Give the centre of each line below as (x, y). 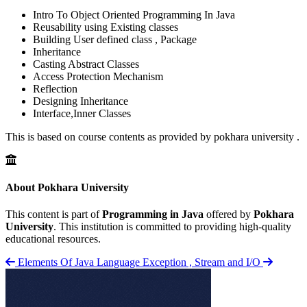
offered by (229, 214)
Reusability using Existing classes (106, 27)
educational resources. (53, 238)
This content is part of (54, 214)
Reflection (55, 89)
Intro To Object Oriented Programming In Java (134, 15)
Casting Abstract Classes (86, 64)
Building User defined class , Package (115, 40)
